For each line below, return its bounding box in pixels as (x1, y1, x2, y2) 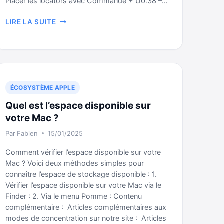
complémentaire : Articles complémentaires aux (5, 203, 166, 212)
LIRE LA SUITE (5, 18, 56, 26)
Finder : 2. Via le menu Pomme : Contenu (5, 192, 142, 201)
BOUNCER (55, 36, 92, 44)
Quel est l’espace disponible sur (5, 100, 151, 111)
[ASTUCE (55, 15, 89, 23)
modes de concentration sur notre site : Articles (5, 214, 166, 223)
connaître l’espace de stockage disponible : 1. (5, 170, 157, 179)
